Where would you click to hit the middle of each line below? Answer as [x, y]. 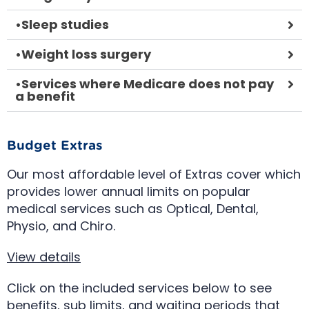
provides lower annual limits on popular [129, 191]
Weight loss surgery [86, 54]
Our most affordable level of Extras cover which [154, 174]
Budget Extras [55, 145]
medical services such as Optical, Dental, [133, 208]
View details [44, 257]
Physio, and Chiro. [61, 226]
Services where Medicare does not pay [148, 83]
